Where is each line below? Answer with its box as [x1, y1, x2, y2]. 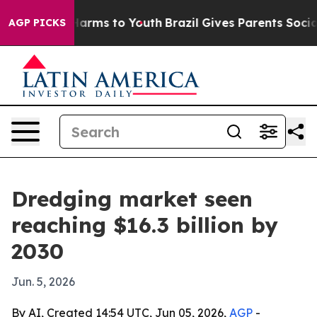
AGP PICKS [8, 16, 66, 29]
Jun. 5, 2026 [11, 275, 75, 289]
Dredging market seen [11, 185, 253, 212]
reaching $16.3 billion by [11, 212, 278, 238]
